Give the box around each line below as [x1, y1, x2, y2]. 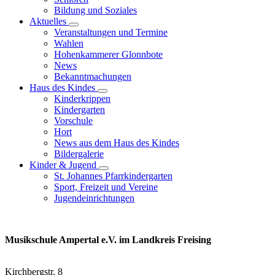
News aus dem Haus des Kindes [54, 137, 179, 148]
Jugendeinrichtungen [54, 193, 134, 203]
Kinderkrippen [54, 93, 110, 104]
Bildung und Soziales [54, 5, 137, 15]
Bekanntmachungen [54, 71, 131, 82]
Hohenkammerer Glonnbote [54, 49, 163, 60]
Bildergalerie [54, 149, 104, 159]
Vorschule [54, 115, 93, 126]
